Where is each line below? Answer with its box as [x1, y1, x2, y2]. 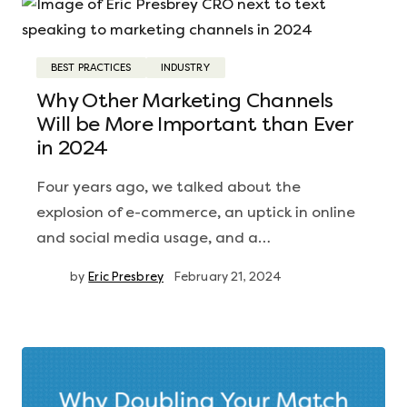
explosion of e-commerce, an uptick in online [36, 203, 355, 221]
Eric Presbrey [88, 270, 164, 283]
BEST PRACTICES [51, 62, 132, 74]
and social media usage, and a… [36, 229, 271, 246]
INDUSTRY [160, 62, 212, 74]
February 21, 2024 [174, 270, 283, 283]
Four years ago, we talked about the [36, 178, 301, 195]
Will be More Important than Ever [36, 113, 352, 136]
